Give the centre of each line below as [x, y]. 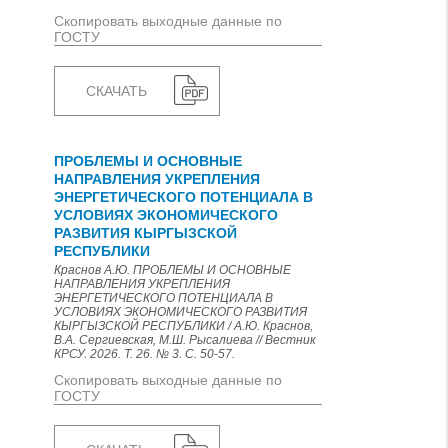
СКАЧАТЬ [116, 91]
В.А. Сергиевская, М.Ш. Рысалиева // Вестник [185, 340]
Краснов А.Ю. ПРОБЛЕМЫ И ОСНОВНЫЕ [172, 270]
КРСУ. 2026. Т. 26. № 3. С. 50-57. [144, 354]
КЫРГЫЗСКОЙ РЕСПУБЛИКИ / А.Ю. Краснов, [183, 326]
